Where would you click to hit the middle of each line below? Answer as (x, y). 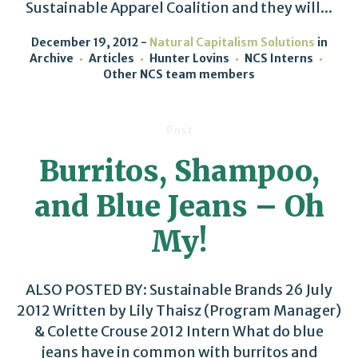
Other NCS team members (179, 75)
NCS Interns (279, 59)
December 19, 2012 (84, 43)
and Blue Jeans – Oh (179, 207)
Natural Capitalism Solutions (232, 43)
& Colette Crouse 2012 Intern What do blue (179, 332)
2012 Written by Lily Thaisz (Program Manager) (179, 311)
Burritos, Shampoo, (179, 172)
